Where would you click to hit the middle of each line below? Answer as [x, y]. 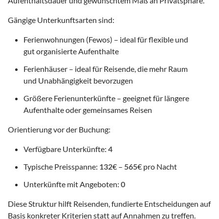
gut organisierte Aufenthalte [71, 51]
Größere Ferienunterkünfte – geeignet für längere [106, 98]
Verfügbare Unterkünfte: [66, 149]
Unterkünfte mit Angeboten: [72, 184]
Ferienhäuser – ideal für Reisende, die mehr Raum [106, 68]
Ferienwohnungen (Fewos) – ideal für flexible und [106, 39]
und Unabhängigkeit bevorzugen [78, 80]
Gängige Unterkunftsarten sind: [61, 20]
